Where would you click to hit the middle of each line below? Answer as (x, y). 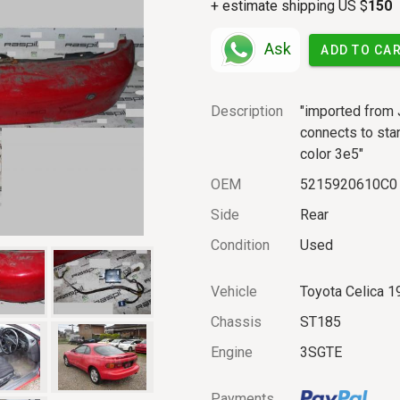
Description (247, 111)
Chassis (236, 321)
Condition (240, 245)
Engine (232, 352)
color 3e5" (332, 154)
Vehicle (234, 291)
